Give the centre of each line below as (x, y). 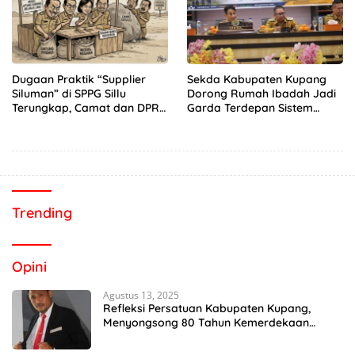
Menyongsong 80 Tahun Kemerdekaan (206, 322)
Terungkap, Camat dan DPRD (90, 107)
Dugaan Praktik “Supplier (79, 79)
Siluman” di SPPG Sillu (69, 93)
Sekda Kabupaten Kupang (257, 79)
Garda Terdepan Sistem (250, 107)
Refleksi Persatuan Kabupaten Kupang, (207, 308)
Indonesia (129, 336)
